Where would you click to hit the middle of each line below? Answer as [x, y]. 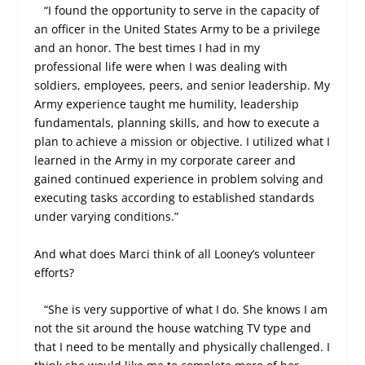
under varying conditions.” [107, 217]
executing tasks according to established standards [175, 198]
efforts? [55, 272]
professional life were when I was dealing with [161, 67]
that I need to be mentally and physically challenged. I [182, 347]
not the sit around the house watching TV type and [173, 328]
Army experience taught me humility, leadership [167, 104]
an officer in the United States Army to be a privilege [178, 29]
